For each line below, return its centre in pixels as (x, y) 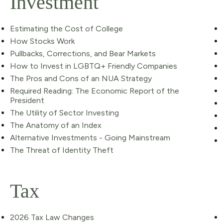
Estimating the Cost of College (66, 28)
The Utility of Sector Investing (64, 112)
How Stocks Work (42, 41)
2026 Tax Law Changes (52, 217)
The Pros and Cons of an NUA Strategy (81, 78)
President (27, 100)
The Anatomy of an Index (56, 125)
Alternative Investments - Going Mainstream (90, 137)
